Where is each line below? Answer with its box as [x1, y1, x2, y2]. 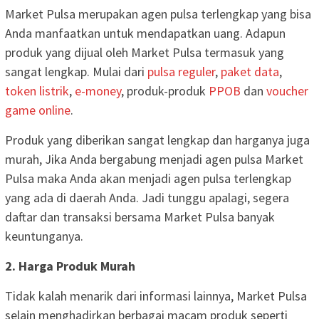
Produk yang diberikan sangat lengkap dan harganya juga [5, 131, 310, 148]
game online [5, 101, 70, 118]
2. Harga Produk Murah [5, 257, 135, 274]
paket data [221, 63, 279, 80]
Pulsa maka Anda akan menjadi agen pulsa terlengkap [5, 169, 291, 187]
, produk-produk [121, 82, 209, 99]
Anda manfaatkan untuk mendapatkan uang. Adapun [5, 24, 286, 41]
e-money [75, 82, 121, 99]
